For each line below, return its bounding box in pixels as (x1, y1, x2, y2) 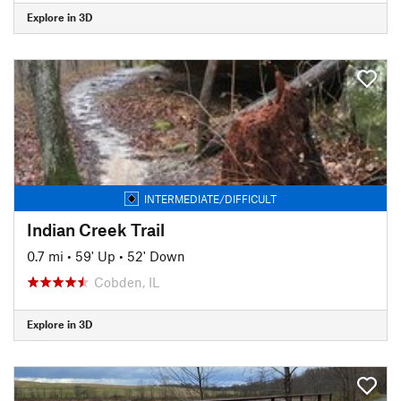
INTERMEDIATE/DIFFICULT (144, 192, 277, 205)
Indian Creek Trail (27, 218, 165, 240)
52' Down (127, 247, 185, 264)
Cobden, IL (94, 273, 159, 290)
